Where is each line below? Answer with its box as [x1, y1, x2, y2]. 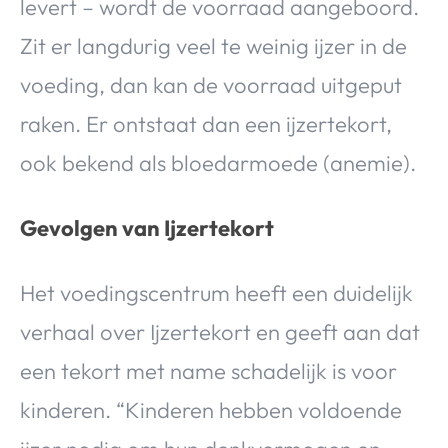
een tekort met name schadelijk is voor [20, 356, 397, 385]
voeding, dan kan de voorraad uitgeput [20, 70, 402, 99]
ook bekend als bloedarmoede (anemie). [20, 148, 416, 177]
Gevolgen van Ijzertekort [20, 213, 274, 242]
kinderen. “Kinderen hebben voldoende [20, 395, 402, 424]
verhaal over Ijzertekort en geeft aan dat [20, 317, 420, 346]
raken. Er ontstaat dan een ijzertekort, [20, 109, 392, 138]
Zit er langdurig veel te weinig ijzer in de [20, 31, 407, 60]
